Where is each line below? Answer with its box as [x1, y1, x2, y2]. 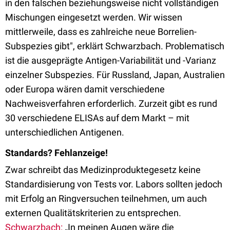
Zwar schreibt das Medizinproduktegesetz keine [5, 164, 201, 175]
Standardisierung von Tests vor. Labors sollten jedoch [5, 179, 222, 189]
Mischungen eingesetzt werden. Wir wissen [5, 12, 182, 23]
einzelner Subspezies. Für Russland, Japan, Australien [5, 69, 225, 80]
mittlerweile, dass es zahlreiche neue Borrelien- [5, 26, 197, 37]
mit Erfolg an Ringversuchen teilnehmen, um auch [5, 193, 207, 204]
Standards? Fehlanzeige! [5, 147, 108, 158]
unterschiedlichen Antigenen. [5, 127, 124, 138]
